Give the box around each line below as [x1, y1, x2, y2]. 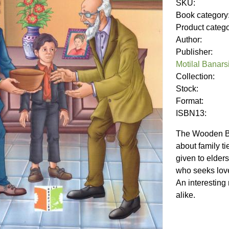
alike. [176, 191, 195, 200]
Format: [176, 97, 205, 106]
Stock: [176, 84, 200, 94]
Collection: [176, 72, 217, 81]
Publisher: [176, 48, 215, 57]
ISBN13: [176, 109, 209, 118]
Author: [176, 35, 204, 44]
